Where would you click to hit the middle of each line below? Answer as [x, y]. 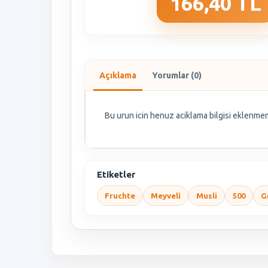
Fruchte [120, 196]
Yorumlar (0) [177, 76]
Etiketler [116, 175]
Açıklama [118, 76]
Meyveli [166, 196]
